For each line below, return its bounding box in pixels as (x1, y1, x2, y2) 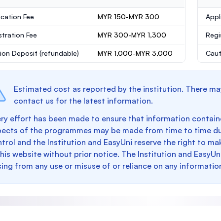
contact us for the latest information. (14, 96, 153, 106)
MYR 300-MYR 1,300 (98, 31, 166, 39)
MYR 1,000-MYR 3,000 (98, 49, 173, 57)
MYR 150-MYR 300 (98, 12, 159, 21)
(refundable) (39, 49, 79, 57)
